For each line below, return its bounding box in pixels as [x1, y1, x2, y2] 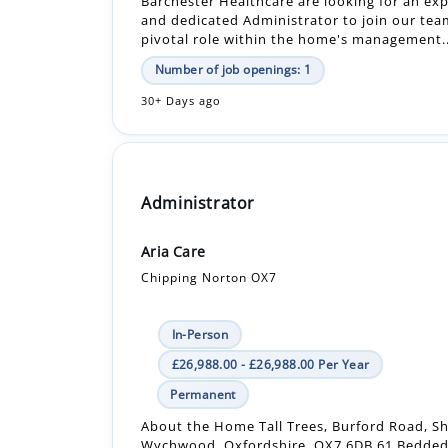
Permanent [170, 313, 236, 331]
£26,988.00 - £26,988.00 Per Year [171, 283, 370, 301]
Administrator [141, 119, 255, 142]
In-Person [171, 253, 229, 271]
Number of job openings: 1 [154, 413, 312, 431]
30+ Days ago [141, 21, 222, 36]
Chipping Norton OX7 [141, 196, 278, 214]
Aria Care [141, 169, 205, 189]
